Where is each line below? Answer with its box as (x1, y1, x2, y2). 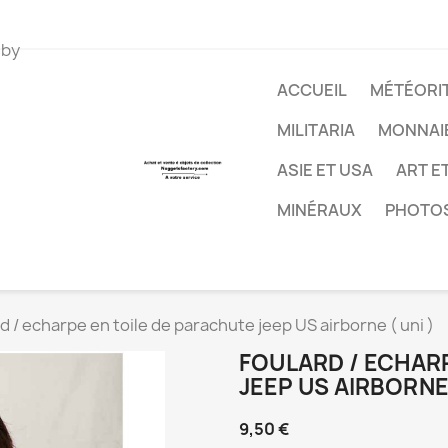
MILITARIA (277, 119, 356, 141)
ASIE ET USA (277, 159, 374, 181)
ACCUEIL (277, 79, 348, 101)
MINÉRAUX (277, 199, 363, 221)
